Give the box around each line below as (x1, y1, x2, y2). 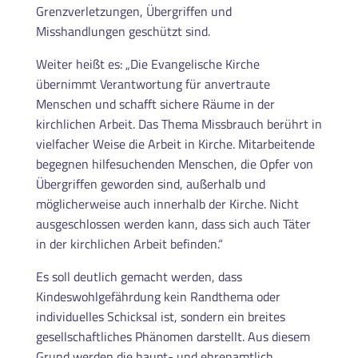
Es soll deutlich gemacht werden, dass (35, 266, 242, 286)
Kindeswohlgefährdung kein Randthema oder (35, 286, 280, 306)
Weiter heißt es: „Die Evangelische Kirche (35, 54, 260, 74)
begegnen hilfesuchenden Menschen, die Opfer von (35, 153, 313, 173)
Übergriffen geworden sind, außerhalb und (35, 173, 265, 193)
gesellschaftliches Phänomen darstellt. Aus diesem (35, 326, 310, 346)
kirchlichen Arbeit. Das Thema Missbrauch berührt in (35, 113, 322, 133)
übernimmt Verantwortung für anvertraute (35, 74, 270, 93)
